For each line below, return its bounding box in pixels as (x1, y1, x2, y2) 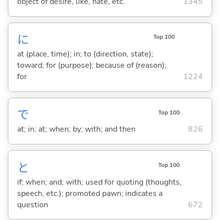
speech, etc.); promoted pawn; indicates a (17, 188, 163, 199)
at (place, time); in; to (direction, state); (17, 49, 153, 60)
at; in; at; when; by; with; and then (17, 124, 136, 135)
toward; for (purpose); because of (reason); (17, 60, 166, 71)
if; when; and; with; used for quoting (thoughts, (17, 176, 182, 188)
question (17, 199, 48, 210)
